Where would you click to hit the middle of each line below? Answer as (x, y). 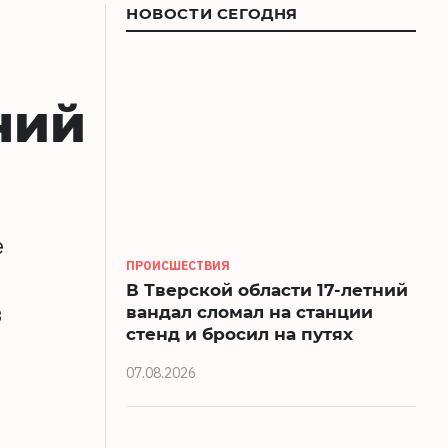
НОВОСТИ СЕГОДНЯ (212, 13)
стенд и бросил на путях (239, 333)
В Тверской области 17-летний (267, 289)
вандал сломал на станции (249, 311)
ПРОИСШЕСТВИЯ (178, 265)
